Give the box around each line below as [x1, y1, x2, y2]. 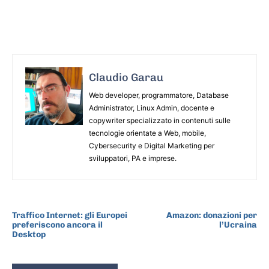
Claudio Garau [89, 70, 163, 84]
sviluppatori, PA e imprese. [89, 153, 177, 163]
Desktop [12, 229, 46, 240]
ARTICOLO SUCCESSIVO [167, 197, 257, 208]
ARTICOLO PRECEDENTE [12, 197, 104, 208]
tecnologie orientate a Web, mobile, [89, 128, 206, 138]
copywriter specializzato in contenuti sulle [89, 115, 231, 125]
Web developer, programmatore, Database [89, 90, 229, 100]
